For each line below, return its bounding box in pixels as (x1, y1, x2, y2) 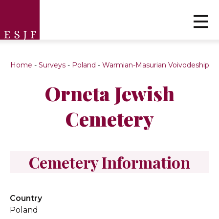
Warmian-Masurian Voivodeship (102, 61, 209, 69)
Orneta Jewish (44, 80, 175, 106)
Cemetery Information (29, 152, 190, 173)
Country (10, 194, 42, 203)
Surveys (38, 61, 66, 69)
